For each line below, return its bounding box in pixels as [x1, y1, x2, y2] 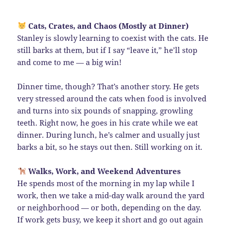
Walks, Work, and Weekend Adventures [28, 165, 181, 176]
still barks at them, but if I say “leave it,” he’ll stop [17, 44, 198, 55]
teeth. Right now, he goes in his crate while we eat [17, 117, 198, 128]
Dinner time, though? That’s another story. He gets [17, 81, 200, 91]
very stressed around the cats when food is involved [17, 93, 207, 103]
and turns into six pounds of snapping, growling [17, 105, 193, 116]
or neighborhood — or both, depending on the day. [17, 202, 202, 212]
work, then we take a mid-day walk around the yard [17, 190, 205, 200]
